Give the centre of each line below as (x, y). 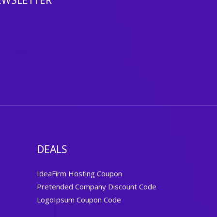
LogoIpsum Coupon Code (79, 200)
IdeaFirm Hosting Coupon (79, 174)
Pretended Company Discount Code (97, 187)
